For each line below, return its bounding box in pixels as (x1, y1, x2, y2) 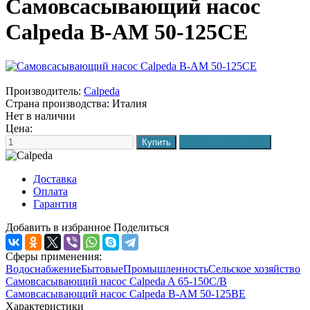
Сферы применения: (6, 250, 102, 262)
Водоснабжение (6, 262, 81, 275)
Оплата (33, 185, 68, 197)
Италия (109, 97, 147, 109)
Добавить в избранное (6, 221, 111, 233)
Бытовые (81, 262, 123, 275)
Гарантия (33, 197, 77, 210)
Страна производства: (6, 97, 109, 109)
